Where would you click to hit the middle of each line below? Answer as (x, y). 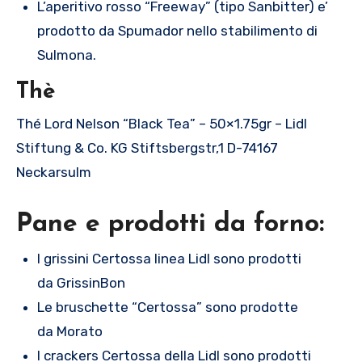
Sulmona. (66, 55)
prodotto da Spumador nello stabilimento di (177, 30)
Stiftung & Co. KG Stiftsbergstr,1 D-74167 (147, 147)
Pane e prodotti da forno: (170, 224)
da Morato (69, 332)
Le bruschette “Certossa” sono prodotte (167, 307)
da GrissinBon (81, 283)
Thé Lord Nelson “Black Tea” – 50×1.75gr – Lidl (162, 123)
